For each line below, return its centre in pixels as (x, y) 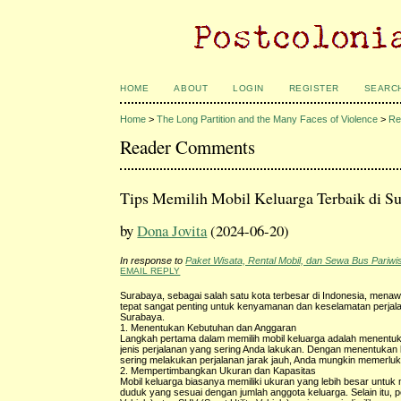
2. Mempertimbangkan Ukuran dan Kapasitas (218, 370)
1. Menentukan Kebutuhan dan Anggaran (209, 327)
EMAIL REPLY (150, 270)
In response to (153, 260)
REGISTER (314, 88)
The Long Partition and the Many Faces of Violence (268, 119)
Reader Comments (188, 146)
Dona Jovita (172, 230)
